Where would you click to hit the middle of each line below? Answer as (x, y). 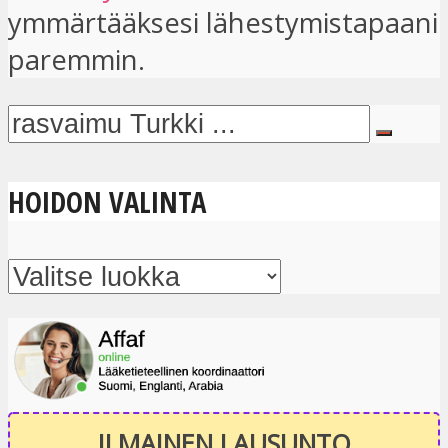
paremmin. (76, 60)
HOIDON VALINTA (107, 201)
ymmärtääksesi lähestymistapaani (223, 23)
